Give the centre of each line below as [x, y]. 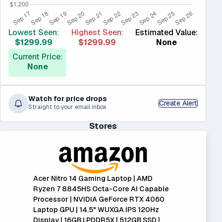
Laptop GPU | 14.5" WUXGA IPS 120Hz [96, 209]
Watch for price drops [68, 99]
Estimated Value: [166, 32]
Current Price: [37, 56]
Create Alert [178, 103]
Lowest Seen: [34, 32]
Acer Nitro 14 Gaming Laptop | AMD [93, 178]
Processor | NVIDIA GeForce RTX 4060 [99, 199]
